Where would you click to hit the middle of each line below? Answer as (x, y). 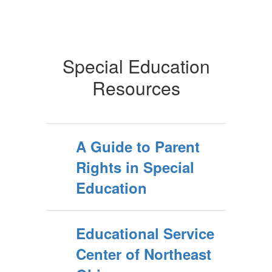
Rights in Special (135, 167)
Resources (136, 88)
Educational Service (145, 233)
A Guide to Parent (138, 146)
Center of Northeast (144, 254)
